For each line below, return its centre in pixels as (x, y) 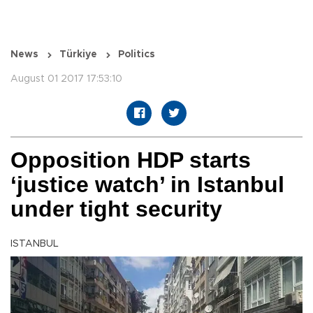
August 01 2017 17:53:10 (66, 79)
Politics (137, 55)
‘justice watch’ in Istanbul (147, 185)
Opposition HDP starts (131, 160)
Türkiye (78, 55)
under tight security (116, 209)
